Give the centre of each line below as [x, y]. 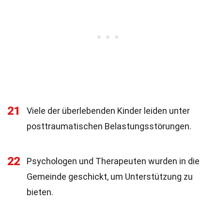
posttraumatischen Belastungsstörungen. [109, 126]
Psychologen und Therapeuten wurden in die [113, 161]
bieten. [40, 192]
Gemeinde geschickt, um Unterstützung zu [110, 177]
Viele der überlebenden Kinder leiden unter [108, 111]
